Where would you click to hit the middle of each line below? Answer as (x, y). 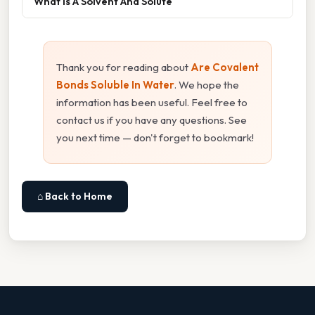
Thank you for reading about (123, 67)
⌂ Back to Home (75, 196)
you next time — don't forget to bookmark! (155, 137)
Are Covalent (225, 67)
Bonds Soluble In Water (115, 84)
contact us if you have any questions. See (152, 120)
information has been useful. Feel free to (152, 102)
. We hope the (207, 84)
